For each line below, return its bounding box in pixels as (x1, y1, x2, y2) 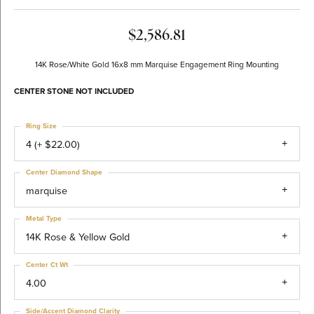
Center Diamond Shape (26, 167, 102, 177)
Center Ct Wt (26, 259, 68, 270)
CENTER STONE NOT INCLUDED (14, 85, 134, 97)
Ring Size (26, 121, 57, 131)
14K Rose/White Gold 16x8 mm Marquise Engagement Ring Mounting (35, 58, 279, 71)
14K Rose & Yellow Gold (26, 229, 130, 245)
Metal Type (26, 213, 62, 224)
